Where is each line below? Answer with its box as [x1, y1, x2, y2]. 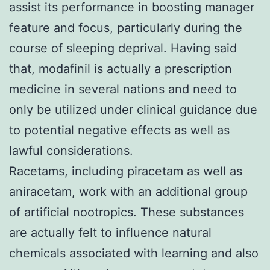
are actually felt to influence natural [9, 225, 212, 240]
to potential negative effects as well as [9, 122, 230, 137]
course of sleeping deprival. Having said [9, 40, 237, 55]
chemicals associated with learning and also [9, 245, 259, 260]
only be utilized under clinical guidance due [9, 102, 257, 117]
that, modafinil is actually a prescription [9, 61, 232, 76]
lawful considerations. [9, 143, 133, 158]
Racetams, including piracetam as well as [9, 163, 242, 178]
